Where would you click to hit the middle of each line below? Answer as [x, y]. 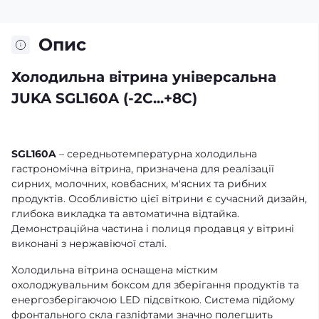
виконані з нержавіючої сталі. [89, 244]
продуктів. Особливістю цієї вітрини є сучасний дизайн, [159, 199]
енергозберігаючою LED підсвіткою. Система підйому [153, 300]
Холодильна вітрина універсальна [144, 77]
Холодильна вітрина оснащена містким [115, 270]
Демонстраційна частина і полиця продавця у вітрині [153, 229]
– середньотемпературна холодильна [157, 154]
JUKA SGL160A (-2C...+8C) [104, 99]
